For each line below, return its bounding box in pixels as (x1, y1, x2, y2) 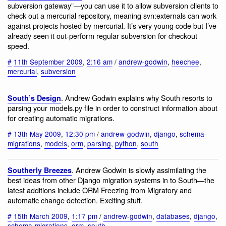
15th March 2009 (14, 210, 68, 221)
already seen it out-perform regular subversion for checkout (8, 30, 197, 41)
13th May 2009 (14, 128, 61, 139)
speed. (8, 40, 29, 51)
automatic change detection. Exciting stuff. (8, 195, 143, 206)
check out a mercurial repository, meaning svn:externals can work (8, 10, 216, 21)
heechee (172, 56, 199, 67)
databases (156, 210, 190, 221)
